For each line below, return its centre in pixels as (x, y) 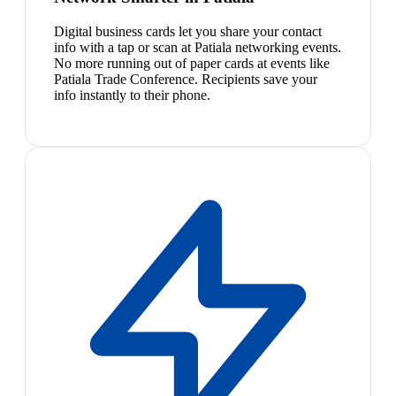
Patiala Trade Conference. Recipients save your (186, 79)
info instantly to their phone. (132, 95)
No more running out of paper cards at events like (192, 63)
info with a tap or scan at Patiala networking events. (198, 47)
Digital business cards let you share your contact (188, 31)
